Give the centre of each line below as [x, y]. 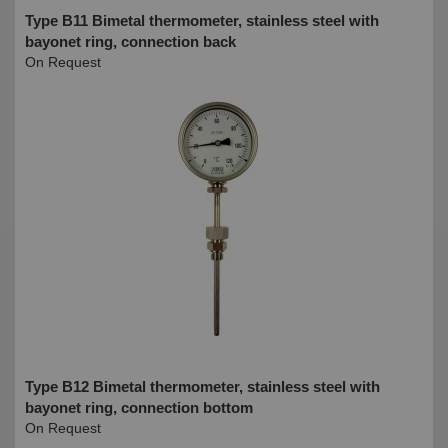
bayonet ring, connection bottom [139, 407]
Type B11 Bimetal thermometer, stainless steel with [202, 20]
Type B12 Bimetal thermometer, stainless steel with [202, 386]
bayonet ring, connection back [130, 41]
